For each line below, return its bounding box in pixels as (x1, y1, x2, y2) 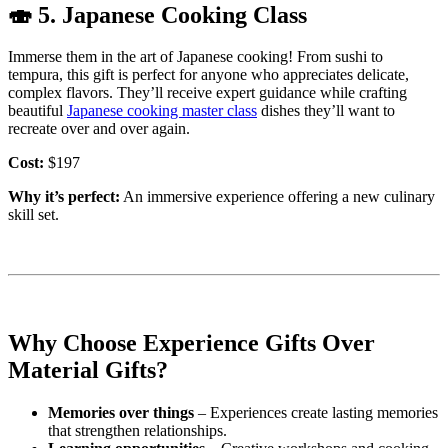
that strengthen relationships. (48, 422, 227, 440)
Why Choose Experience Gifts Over (8, 330, 375, 357)
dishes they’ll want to (257, 102, 395, 120)
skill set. (8, 206, 59, 224)
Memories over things (48, 404, 194, 422)
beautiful (8, 102, 67, 120)
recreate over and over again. (8, 120, 190, 138)
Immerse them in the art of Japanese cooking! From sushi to (8, 48, 383, 66)
